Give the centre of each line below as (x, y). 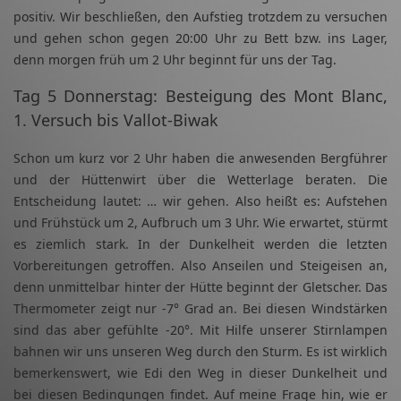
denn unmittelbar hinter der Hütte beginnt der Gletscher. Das (200, 287)
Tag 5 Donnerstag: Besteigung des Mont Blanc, (200, 96)
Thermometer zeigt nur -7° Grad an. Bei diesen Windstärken (200, 309)
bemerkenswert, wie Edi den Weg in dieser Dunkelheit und (200, 373)
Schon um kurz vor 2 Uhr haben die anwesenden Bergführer (200, 158)
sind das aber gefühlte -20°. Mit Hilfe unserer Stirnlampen (200, 330)
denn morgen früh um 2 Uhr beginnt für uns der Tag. (175, 60)
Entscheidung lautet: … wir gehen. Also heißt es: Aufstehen (200, 201)
